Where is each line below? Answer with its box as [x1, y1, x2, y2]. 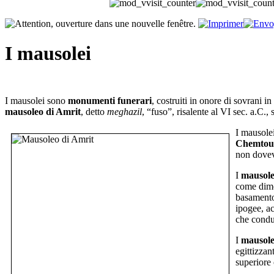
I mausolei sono [5, 95, 68, 106]
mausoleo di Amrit [5, 106, 81, 117]
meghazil [107, 106, 142, 117]
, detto [81, 106, 107, 117]
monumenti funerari [68, 95, 152, 106]
